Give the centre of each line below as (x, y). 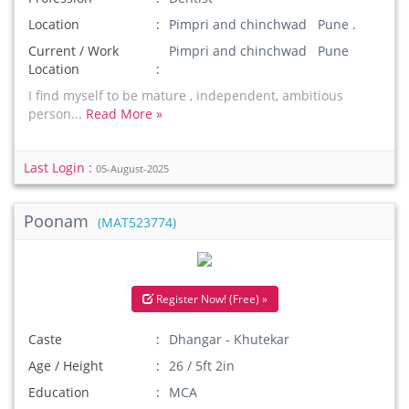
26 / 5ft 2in (202, 366)
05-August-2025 (132, 169)
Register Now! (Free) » (210, 299)
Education (59, 392)
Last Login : (60, 168)
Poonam (58, 221)
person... (57, 114)
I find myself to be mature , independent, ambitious (186, 95)
